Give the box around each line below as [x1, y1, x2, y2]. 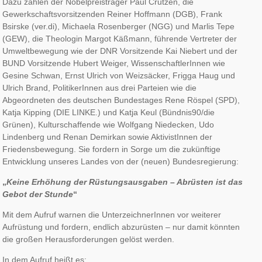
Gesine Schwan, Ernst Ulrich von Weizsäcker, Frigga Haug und [2, 70, 236, 80]
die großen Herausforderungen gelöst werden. [2, 234, 175, 244]
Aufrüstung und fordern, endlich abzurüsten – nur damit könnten [2, 222, 240, 232]
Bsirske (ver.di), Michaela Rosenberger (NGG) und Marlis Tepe [2, 21, 235, 31]
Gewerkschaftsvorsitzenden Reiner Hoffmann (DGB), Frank [2, 9, 223, 19]
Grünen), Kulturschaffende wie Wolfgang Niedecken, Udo [2, 119, 215, 129]
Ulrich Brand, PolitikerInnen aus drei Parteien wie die [2, 82, 197, 92]
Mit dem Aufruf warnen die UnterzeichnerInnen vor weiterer [2, 209, 222, 219]
